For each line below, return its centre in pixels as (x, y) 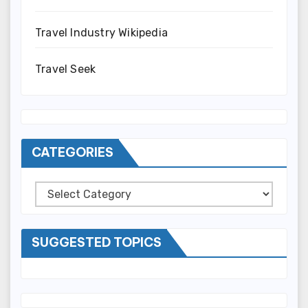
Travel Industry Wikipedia (101, 33)
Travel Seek (66, 69)
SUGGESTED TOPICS (97, 242)
